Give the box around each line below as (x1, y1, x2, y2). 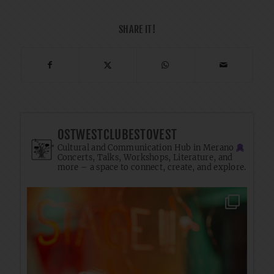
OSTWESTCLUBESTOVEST (57, 127, 177, 143)
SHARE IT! (119, 23, 155, 36)
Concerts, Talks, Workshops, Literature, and (57, 152, 233, 163)
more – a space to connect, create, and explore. (57, 162, 246, 173)
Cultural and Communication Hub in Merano (57, 143, 236, 154)
